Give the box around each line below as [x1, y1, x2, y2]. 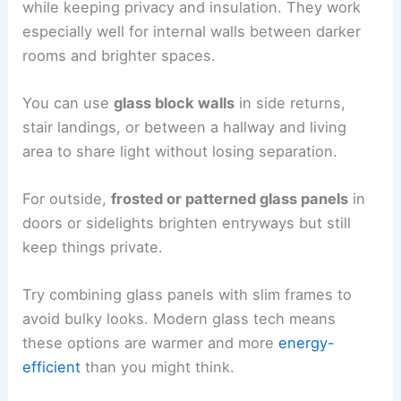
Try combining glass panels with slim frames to [22, 286, 353, 304]
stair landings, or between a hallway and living [22, 117, 347, 136]
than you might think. [81, 358, 235, 377]
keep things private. [22, 238, 164, 257]
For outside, [22, 190, 112, 209]
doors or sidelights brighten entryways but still [22, 214, 352, 233]
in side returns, [235, 93, 346, 112]
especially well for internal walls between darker [22, 21, 362, 40]
